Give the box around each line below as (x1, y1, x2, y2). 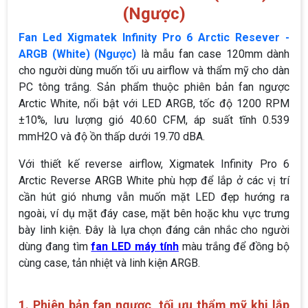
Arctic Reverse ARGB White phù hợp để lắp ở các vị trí (19, 174, 289, 188)
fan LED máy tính (91, 240, 179, 254)
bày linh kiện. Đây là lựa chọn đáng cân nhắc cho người (19, 223, 289, 237)
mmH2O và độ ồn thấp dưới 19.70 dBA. (19, 130, 205, 144)
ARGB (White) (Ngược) (19, 47, 136, 61)
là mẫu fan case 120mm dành (136, 47, 289, 61)
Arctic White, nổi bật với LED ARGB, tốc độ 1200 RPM (19, 97, 289, 111)
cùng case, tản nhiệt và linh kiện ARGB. (19, 256, 200, 270)
